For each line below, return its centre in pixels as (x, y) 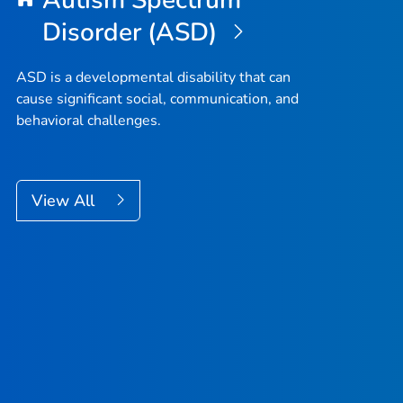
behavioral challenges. (89, 121)
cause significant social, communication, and (157, 99)
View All (65, 201)
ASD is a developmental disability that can (153, 77)
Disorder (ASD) (132, 33)
